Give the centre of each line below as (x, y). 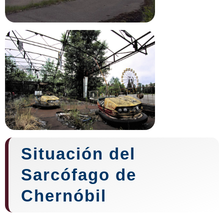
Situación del (78, 154)
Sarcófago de (79, 175)
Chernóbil (64, 196)
